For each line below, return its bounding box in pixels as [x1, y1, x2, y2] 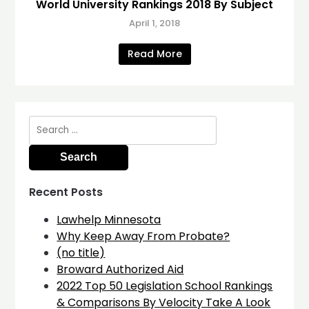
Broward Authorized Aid [57, 261, 184, 277]
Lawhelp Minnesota [57, 212, 161, 228]
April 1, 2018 [129, 16, 180, 30]
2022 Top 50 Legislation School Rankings [57, 278, 273, 294]
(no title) [57, 245, 106, 261]
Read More [127, 46, 182, 61]
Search [28, 114, 68, 131]
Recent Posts [29, 184, 103, 200]
